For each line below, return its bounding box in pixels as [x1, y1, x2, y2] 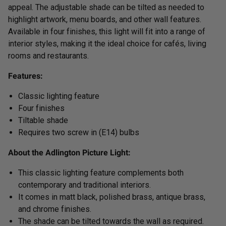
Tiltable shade [18, 115, 68, 125]
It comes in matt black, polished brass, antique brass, [18, 192, 205, 202]
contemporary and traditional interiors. [18, 180, 151, 190]
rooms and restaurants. [8, 50, 89, 61]
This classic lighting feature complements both [18, 167, 184, 178]
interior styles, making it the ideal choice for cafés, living [8, 38, 206, 48]
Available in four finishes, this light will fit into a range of [8, 26, 205, 36]
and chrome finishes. [18, 204, 91, 214]
